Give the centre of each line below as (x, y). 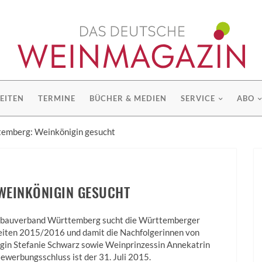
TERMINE (57, 98)
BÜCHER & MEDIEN (128, 98)
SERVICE (198, 98)
